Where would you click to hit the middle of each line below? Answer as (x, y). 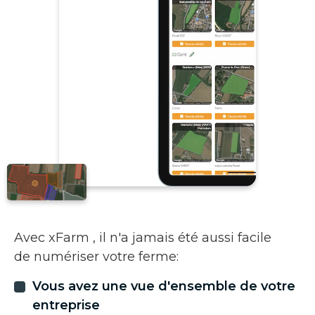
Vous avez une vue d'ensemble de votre (164, 286)
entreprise (66, 305)
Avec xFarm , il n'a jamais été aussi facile (143, 238)
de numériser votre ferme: (96, 257)
